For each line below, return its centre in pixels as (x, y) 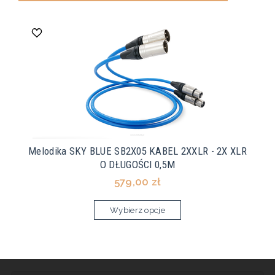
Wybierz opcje (137, 211)
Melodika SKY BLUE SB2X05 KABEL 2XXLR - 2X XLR (137, 151)
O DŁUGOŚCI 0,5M (137, 165)
